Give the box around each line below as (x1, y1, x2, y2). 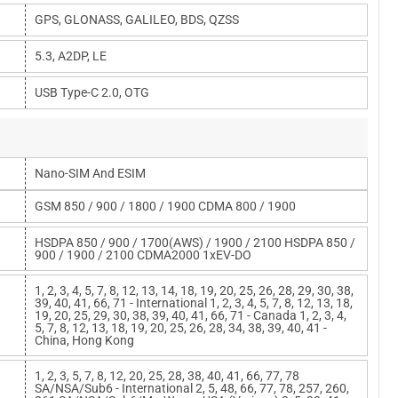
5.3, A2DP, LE (35, 49, 107, 63)
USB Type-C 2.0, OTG (35, 85, 149, 99)
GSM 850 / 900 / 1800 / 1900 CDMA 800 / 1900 (35, 199, 296, 213)
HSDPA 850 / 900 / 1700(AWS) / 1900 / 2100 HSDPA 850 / (35, 235, 355, 250)
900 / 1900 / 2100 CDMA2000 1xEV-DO (35, 248, 251, 262)
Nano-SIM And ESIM (35, 166, 146, 180)
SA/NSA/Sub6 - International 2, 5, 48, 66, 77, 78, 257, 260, (35, 381, 349, 395)
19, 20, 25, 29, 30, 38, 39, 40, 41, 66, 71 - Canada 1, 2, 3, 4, (35, 308, 346, 322)
